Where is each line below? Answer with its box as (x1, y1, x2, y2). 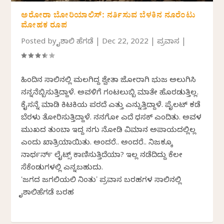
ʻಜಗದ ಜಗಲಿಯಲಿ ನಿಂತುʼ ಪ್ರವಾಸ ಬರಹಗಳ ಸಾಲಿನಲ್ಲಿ (21, 175, 182, 186)
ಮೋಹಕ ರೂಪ (21, 19, 67, 33)
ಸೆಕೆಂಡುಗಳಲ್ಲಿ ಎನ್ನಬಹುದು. (21, 163, 103, 173)
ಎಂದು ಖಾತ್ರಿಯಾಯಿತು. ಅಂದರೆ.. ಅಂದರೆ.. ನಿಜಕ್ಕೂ (21, 138, 173, 148)
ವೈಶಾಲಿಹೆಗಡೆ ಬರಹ (21, 188, 74, 198)
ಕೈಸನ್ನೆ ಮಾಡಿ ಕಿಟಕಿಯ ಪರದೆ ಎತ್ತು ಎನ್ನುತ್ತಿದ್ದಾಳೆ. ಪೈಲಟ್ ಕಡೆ (21, 100, 201, 111)
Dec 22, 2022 (102, 37, 149, 47)
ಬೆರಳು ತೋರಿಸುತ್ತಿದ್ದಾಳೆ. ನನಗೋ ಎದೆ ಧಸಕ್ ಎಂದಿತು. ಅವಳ (21, 113, 202, 123)
